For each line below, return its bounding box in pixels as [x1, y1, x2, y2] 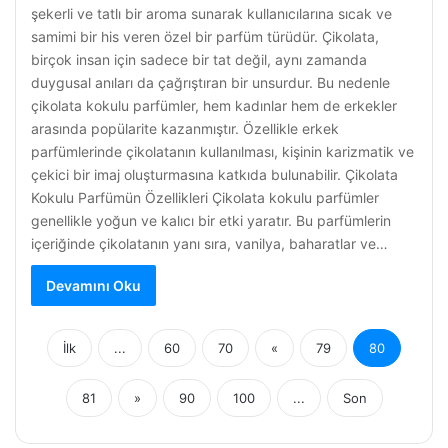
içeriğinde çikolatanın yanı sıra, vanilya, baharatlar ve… [31, 235, 388, 252]
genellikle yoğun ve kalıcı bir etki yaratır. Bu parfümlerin [31, 212, 391, 229]
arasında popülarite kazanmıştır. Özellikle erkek [31, 120, 339, 137]
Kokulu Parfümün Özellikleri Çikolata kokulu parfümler [31, 189, 379, 206]
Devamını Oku [46, 277, 141, 294]
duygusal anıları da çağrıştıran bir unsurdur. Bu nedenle [31, 74, 390, 91]
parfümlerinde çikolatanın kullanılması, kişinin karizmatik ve [31, 143, 414, 160]
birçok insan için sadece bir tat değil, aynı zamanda [31, 51, 367, 68]
